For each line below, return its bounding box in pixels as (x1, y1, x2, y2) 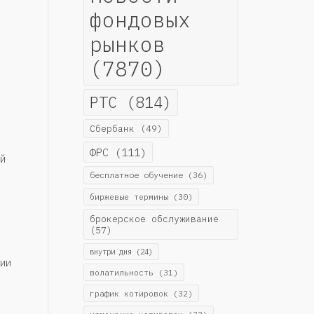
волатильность (89, 266, 153, 278)
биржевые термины (89, 191, 168, 202)
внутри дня (89, 246, 132, 257)
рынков (89, 30, 165, 57)
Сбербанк (89, 122, 135, 135)
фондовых (89, 6, 191, 33)
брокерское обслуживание (89, 212, 219, 225)
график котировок (89, 287, 168, 299)
